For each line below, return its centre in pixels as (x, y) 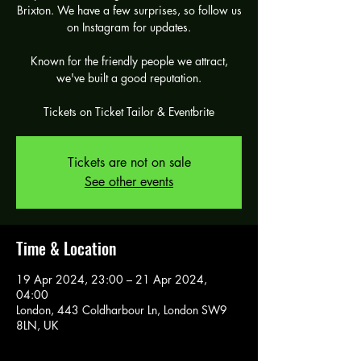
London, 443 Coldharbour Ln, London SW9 (122, 309)
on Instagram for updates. (129, 27)
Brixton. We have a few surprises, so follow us (129, 10)
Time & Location (66, 248)
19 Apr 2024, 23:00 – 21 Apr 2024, (112, 279)
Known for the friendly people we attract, (129, 60)
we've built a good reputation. (129, 77)
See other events (129, 181)
